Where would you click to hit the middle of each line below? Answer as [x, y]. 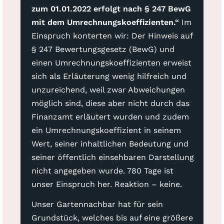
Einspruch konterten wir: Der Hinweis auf [112, 36]
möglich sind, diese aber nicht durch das [110, 103]
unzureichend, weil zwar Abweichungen [108, 90]
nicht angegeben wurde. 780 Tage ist [102, 171]
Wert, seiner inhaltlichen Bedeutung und [110, 144]
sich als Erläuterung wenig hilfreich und [109, 76]
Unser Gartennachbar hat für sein [97, 204]
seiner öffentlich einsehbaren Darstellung [112, 157]
